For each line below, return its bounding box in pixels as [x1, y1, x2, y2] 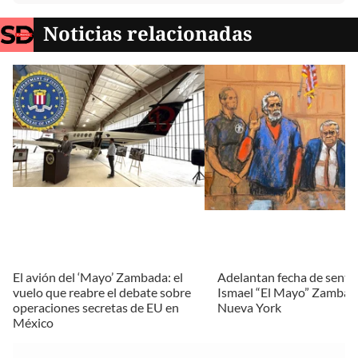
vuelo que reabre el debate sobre [13, 284, 191, 300]
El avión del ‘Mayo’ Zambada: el [13, 269, 183, 285]
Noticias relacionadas [43, 20, 253, 47]
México [13, 315, 54, 331]
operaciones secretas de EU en [13, 300, 179, 316]
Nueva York [217, 300, 281, 316]
